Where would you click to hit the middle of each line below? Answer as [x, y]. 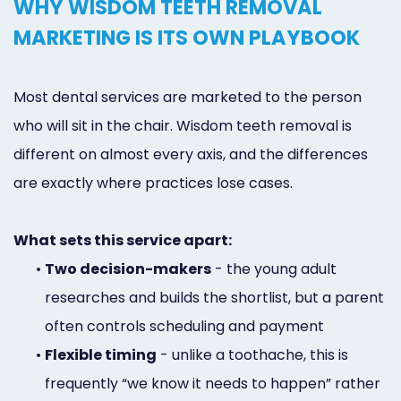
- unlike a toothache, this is [252, 354]
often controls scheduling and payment [184, 326]
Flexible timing [101, 354]
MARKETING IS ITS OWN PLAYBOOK [187, 37]
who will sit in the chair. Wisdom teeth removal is [183, 125]
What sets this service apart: [123, 240]
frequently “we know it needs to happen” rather [213, 383]
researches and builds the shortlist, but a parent [214, 297]
